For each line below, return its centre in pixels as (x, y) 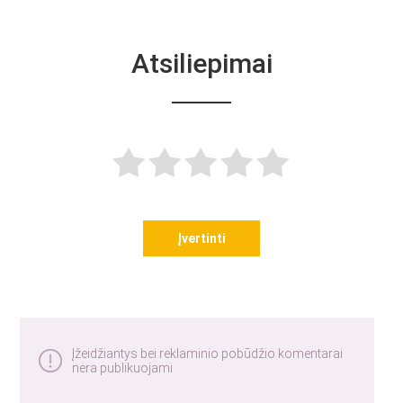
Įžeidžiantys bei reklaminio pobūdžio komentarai (208, 354)
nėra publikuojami (123, 368)
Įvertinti (201, 238)
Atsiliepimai (201, 63)
